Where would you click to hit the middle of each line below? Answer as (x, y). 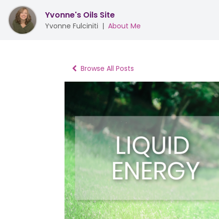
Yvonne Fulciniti (72, 26)
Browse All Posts (107, 69)
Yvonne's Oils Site (81, 15)
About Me (124, 26)
